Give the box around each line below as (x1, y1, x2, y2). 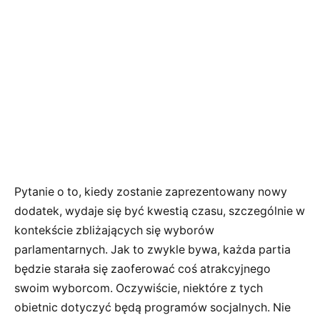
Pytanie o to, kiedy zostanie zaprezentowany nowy (14, 184, 287, 199)
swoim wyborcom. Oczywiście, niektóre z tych (14, 281, 263, 295)
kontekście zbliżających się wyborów (14, 223, 214, 237)
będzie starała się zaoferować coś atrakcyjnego (14, 261, 271, 276)
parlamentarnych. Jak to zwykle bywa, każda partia (14, 242, 291, 256)
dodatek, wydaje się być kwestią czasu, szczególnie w (14, 204, 305, 218)
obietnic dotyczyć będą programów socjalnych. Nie (14, 300, 291, 314)
